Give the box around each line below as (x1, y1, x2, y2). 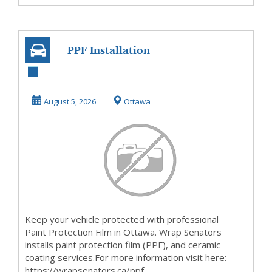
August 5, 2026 (42, 96, 96, 107)
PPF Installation (67, 39, 150, 60)
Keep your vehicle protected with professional (25, 213, 219, 225)
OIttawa (87, 65, 130, 86)
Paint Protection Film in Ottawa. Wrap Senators (25, 226, 222, 238)
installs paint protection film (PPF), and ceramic (25, 239, 220, 251)
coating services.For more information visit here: (25, 251, 226, 263)
